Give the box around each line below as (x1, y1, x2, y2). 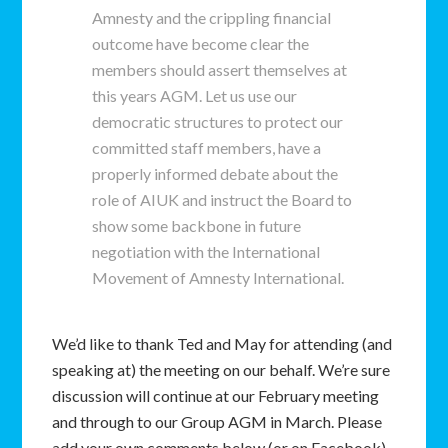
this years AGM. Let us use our (92, 86, 298, 105)
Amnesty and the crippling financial (92, 8, 332, 27)
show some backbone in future (92, 216, 302, 235)
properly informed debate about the (92, 164, 339, 183)
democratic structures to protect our (92, 112, 344, 131)
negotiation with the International (92, 242, 321, 261)
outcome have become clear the (92, 34, 310, 53)
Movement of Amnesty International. (92, 268, 345, 287)
